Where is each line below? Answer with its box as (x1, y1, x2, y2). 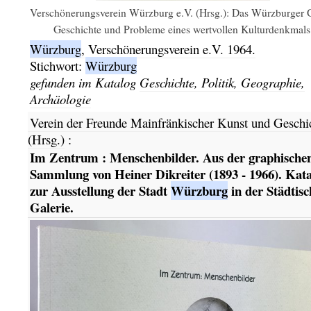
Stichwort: (29, 56, 85, 74)
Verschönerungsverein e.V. (87, 40, 227, 58)
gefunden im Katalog (29, 73, 140, 91)
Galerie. (29, 198, 74, 217)
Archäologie (29, 90, 91, 108)
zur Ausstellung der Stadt (29, 181, 171, 201)
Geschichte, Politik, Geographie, (139, 73, 305, 91)
